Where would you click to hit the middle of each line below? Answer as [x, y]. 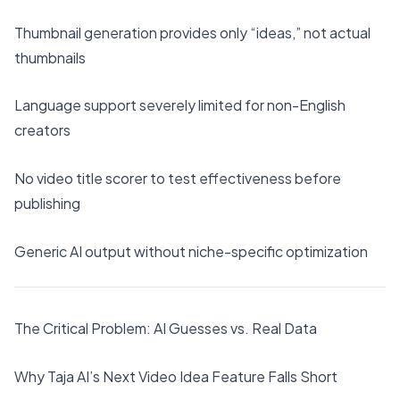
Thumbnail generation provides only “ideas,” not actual [192, 32]
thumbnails [50, 57]
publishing [47, 203]
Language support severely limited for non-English [180, 105]
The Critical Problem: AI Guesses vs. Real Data [166, 329]
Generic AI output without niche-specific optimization [191, 251]
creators [42, 130]
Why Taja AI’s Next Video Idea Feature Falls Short [176, 376]
